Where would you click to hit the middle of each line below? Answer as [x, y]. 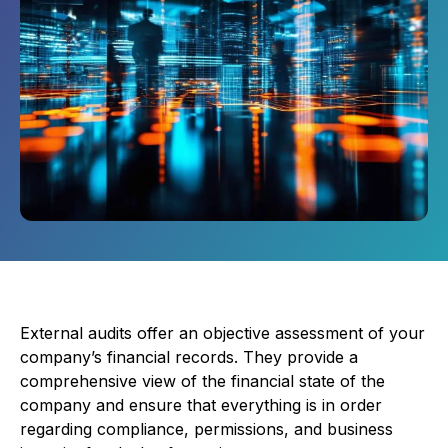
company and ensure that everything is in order [201, 405]
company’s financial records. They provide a [189, 357]
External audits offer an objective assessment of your [222, 333]
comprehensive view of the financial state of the [202, 381]
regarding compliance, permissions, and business [206, 429]
